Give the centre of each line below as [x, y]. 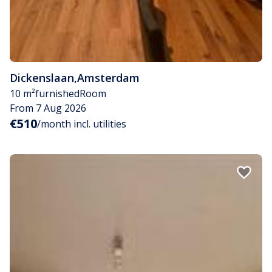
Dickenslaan [42, 78]
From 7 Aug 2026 [48, 108]
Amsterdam [108, 78]
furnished [57, 94]
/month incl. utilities [82, 124]
